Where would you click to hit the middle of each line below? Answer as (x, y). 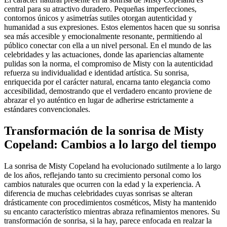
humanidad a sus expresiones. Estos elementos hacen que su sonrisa (112, 27)
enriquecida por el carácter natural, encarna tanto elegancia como (107, 82)
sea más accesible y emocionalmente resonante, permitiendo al (103, 36)
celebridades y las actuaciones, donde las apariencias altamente (104, 54)
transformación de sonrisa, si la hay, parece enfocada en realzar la (108, 220)
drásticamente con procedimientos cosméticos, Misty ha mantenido (110, 202)
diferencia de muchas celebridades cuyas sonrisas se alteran (98, 193)
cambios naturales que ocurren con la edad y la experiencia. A (102, 184)
